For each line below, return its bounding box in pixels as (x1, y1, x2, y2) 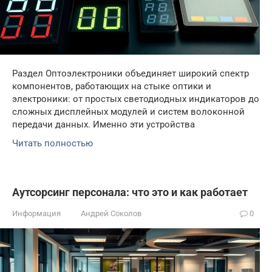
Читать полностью (12, 138, 93, 149)
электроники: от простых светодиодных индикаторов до (12, 93, 259, 105)
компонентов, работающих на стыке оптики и (12, 81, 211, 92)
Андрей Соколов (81, 209, 141, 219)
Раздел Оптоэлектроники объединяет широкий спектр (12, 68, 249, 80)
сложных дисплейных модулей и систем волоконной (12, 106, 245, 118)
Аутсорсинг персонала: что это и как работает (12, 186, 248, 199)
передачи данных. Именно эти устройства (12, 119, 195, 131)
